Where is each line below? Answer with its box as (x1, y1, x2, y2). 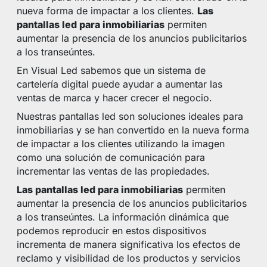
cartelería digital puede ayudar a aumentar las (17, 78, 223, 91)
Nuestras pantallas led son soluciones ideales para (17, 110, 244, 123)
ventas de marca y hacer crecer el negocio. (17, 92, 213, 104)
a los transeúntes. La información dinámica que (17, 211, 229, 223)
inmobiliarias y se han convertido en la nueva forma (17, 124, 250, 136)
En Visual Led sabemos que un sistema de (17, 64, 206, 77)
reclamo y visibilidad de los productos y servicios (17, 252, 241, 265)
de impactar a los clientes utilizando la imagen (17, 138, 225, 150)
